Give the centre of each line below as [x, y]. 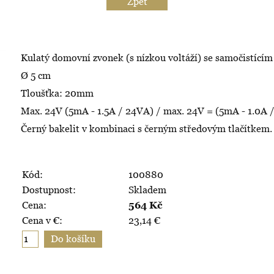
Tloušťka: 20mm [57, 93]
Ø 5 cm [36, 75]
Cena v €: [42, 220]
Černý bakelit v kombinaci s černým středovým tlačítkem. [146, 128]
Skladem [147, 190]
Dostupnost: [49, 190]
